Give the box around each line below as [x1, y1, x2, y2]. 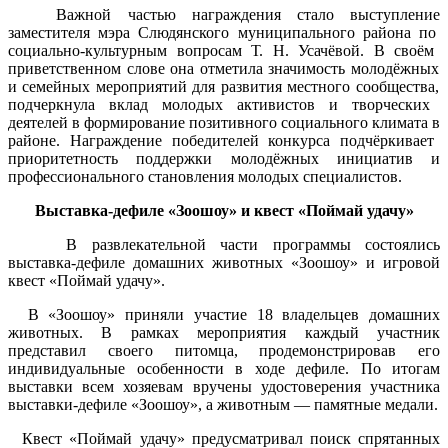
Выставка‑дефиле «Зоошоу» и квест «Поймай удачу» [34, 201, 414, 219]
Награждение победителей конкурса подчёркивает [69, 131, 435, 149]
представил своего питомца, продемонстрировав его [8, 341, 440, 359]
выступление [333, 5, 441, 23]
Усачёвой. [288, 41, 365, 59]
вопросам [167, 41, 242, 59]
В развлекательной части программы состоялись [8, 235, 440, 253]
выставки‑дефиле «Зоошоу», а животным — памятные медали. [8, 395, 438, 413]
